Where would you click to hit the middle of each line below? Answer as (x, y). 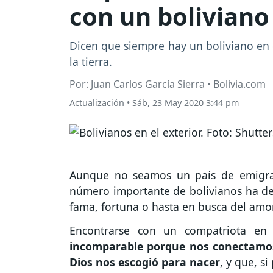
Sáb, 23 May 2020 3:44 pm (186, 103)
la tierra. (91, 62)
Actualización (97, 103)
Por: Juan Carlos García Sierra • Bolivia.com (168, 84)
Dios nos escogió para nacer (145, 262)
